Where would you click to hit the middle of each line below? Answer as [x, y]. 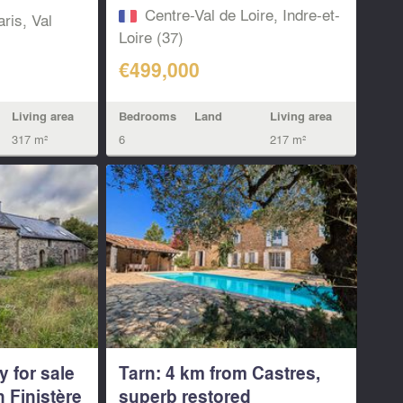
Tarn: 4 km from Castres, [220, 373]
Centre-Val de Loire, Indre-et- [243, 14]
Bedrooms [148, 116]
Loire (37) [152, 37]
